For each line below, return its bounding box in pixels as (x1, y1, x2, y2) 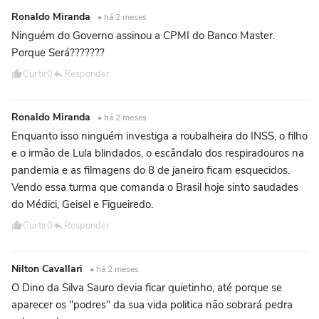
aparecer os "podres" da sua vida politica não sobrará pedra (11, 298, 293, 313)
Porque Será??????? (11, 46, 105, 61)
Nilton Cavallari (11, 262, 85, 276)
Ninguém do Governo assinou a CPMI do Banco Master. (11, 28, 275, 43)
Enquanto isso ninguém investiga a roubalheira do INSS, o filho (11, 129, 308, 144)
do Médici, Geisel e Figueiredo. (11, 197, 153, 212)
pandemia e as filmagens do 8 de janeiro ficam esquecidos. (11, 163, 290, 178)
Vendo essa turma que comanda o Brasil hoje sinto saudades (11, 180, 298, 195)
